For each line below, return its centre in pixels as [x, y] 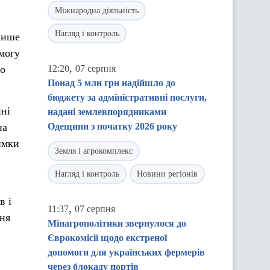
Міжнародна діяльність [97, 11]
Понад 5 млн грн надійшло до [111, 83]
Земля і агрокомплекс [94, 151]
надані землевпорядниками [107, 112]
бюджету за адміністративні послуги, [127, 97]
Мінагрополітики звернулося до [117, 223]
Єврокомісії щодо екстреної [107, 238]
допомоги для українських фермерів [126, 252]
